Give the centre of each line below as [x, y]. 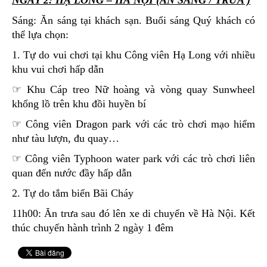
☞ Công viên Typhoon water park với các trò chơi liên [133, 158]
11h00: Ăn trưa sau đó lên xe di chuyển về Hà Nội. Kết [133, 213]
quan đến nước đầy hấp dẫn [72, 173]
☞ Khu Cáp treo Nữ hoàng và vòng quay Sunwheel [133, 89]
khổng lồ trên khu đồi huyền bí [79, 103]
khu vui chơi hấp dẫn [58, 69]
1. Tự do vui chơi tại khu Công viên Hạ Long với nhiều [133, 55]
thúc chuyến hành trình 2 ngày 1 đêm [93, 227]
